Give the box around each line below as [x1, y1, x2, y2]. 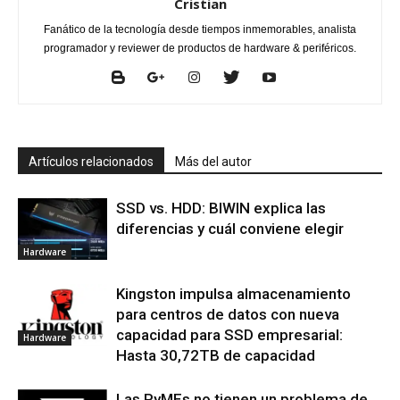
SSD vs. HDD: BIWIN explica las [116, 199, 326, 218]
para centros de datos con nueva [116, 305, 339, 324]
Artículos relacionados [29, 154, 154, 170]
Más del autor [175, 154, 252, 170]
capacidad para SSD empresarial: [116, 326, 343, 345]
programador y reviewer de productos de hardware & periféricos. [44, 42, 356, 55]
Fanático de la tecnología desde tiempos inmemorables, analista [44, 23, 356, 37]
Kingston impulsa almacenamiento [116, 285, 351, 304]
